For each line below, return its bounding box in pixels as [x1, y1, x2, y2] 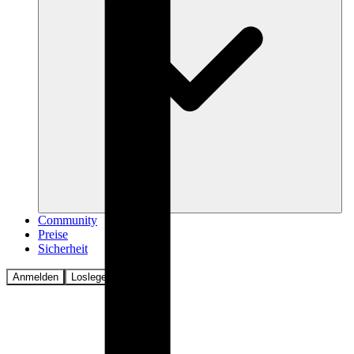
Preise [38, 227, 68, 241]
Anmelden [13, 270, 58, 283]
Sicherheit [38, 241, 88, 255]
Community [38, 213, 97, 227]
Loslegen [71, 270, 112, 283]
